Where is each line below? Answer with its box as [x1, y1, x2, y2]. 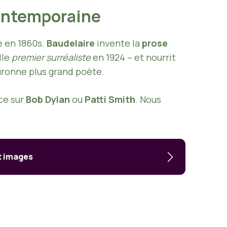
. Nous [135, 93, 161, 106]
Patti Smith [85, 93, 135, 106]
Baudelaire [47, 37, 95, 50]
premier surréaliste [12, 51, 91, 64]
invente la [95, 37, 142, 50]
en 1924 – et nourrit [91, 51, 176, 64]
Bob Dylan [26, 93, 70, 106]
